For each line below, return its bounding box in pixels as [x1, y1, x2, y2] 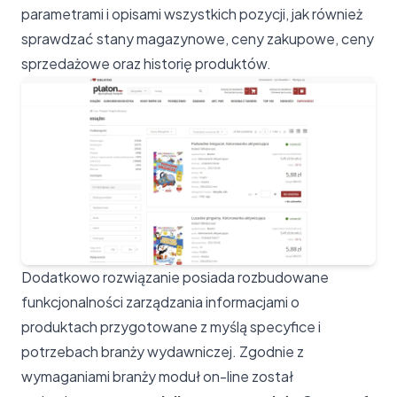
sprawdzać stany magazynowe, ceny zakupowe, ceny [21, 28, 374, 48]
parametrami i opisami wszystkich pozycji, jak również [21, 4, 362, 23]
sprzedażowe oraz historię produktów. [21, 53, 271, 73]
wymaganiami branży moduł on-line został [21, 366, 293, 385]
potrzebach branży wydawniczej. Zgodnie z [21, 341, 304, 361]
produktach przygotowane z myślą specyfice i [21, 316, 321, 336]
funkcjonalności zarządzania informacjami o [21, 292, 300, 311]
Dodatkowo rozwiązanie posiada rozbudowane [21, 267, 329, 286]
